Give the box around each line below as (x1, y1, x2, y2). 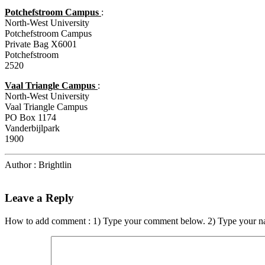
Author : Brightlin (5, 159, 72, 170)
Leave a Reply (5, 192, 74, 205)
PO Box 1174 (5, 112, 56, 122)
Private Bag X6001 (5, 38, 77, 49)
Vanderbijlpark (5, 122, 60, 133)
